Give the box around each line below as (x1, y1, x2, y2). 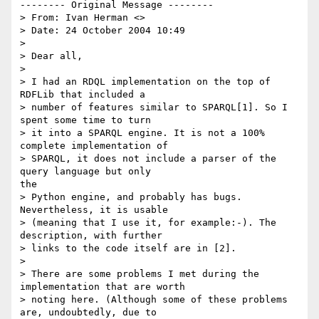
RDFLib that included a (20, 89, 145, 100)
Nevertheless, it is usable (20, 204, 168, 216)
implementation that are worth (20, 281, 185, 293)
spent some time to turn (20, 115, 151, 126)
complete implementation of (20, 140, 168, 152)
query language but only (20, 166, 151, 177)
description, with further (20, 230, 162, 241)
